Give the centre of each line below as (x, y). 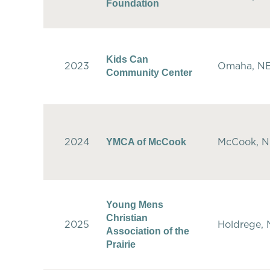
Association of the (148, 231)
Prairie (121, 244)
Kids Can (127, 59)
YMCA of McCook (146, 142)
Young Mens (135, 204)
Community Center (149, 72)
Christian (127, 218)
